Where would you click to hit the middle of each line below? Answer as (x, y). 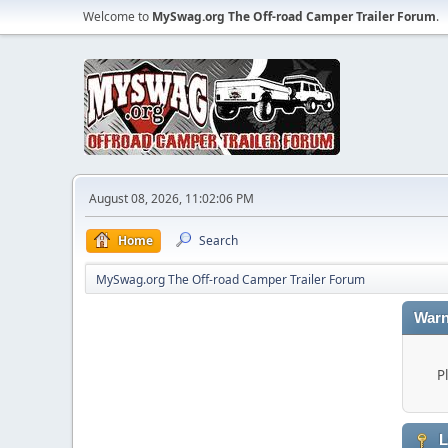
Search (218, 240)
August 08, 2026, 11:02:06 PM (171, 198)
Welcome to (117, 16)
